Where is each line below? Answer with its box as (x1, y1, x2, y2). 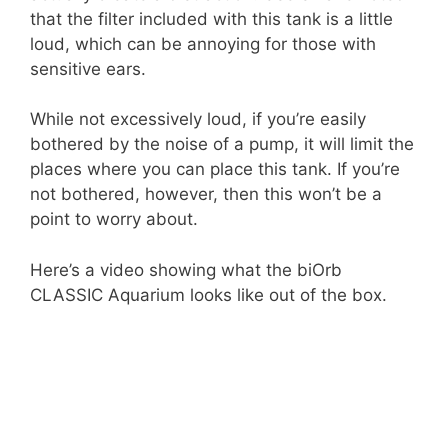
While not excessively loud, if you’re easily (30, 109, 366, 130)
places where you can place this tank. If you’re (30, 159, 400, 180)
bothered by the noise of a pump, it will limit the (30, 134, 414, 155)
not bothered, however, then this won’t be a (30, 184, 382, 205)
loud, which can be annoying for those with (30, 33, 376, 54)
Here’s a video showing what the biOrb (30, 259, 342, 280)
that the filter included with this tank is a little (30, 8, 393, 29)
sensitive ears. (30, 58, 146, 79)
